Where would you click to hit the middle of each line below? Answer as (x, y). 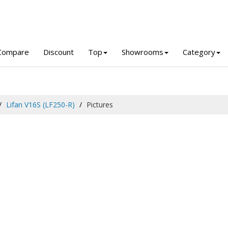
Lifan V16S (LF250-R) (40, 104)
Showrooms (142, 52)
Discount (59, 52)
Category (199, 52)
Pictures (100, 104)
